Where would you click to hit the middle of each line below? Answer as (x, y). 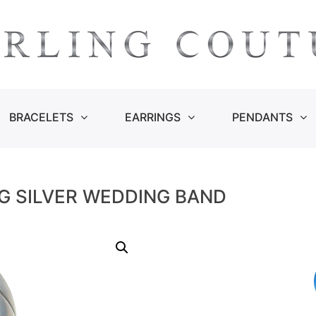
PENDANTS (262, 117)
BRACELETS (41, 117)
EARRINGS (152, 117)
